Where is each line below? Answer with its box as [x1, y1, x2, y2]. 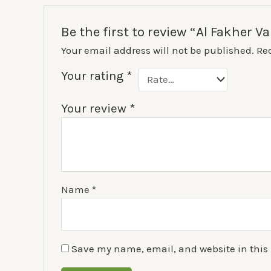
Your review [61, 100, 130, 116]
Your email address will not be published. [61, 44, 255, 56]
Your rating [61, 68, 127, 83]
